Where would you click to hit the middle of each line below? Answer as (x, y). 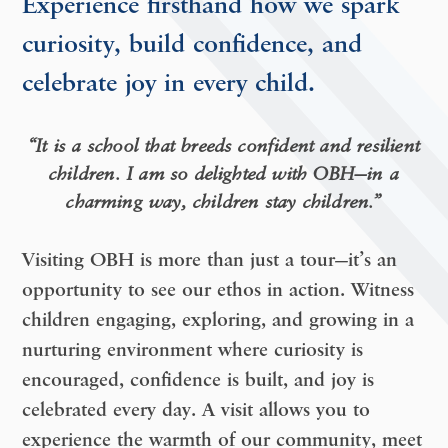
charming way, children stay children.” (224, 202)
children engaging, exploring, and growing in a (218, 320)
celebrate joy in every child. (169, 84)
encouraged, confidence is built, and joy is (198, 380)
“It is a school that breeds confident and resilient (224, 146)
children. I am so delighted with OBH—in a (224, 174)
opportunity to (87, 290)
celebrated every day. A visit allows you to (196, 410)
